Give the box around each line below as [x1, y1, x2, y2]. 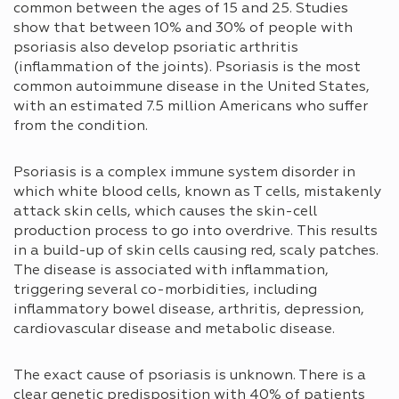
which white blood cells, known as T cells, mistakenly [13, 184, 381, 199]
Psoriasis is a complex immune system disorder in [13, 165, 355, 180]
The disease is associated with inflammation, [13, 263, 329, 278]
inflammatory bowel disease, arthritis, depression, [13, 302, 364, 317]
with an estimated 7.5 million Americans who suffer [13, 99, 368, 114]
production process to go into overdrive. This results [13, 224, 378, 239]
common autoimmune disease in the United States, [13, 79, 370, 94]
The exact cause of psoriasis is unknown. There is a [13, 368, 366, 383]
